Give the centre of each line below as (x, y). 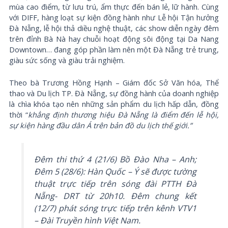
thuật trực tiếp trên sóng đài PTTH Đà (115, 183)
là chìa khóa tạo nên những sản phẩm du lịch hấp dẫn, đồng (114, 104)
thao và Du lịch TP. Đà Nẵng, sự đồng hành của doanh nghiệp (114, 93)
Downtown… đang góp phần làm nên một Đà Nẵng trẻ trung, (114, 49)
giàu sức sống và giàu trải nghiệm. (67, 60)
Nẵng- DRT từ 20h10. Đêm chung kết (115, 196)
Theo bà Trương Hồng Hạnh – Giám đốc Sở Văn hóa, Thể (114, 82)
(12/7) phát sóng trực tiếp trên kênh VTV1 (115, 208)
